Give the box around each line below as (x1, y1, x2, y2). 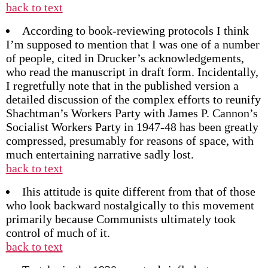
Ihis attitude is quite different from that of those (22, 185, 255, 198)
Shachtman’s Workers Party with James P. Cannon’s (5, 106, 258, 120)
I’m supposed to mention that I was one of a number (5, 38, 260, 51)
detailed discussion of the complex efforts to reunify (5, 93, 261, 106)
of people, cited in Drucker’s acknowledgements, (5, 51, 244, 65)
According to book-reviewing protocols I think (22, 24, 249, 37)
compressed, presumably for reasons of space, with (5, 134, 254, 147)
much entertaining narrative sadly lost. (5, 148, 194, 161)
